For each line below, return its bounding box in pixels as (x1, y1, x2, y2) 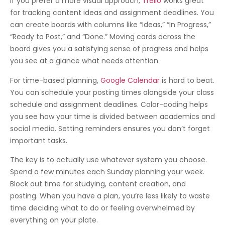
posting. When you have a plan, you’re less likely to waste (10, 190, 210, 201)
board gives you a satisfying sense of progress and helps (10, 44, 208, 54)
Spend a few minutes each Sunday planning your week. (10, 166, 204, 177)
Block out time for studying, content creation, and (10, 178, 186, 189)
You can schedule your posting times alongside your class (10, 87, 214, 97)
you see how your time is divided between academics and (10, 111, 215, 122)
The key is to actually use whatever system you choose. (10, 154, 207, 165)
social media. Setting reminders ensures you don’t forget (10, 123, 210, 134)
